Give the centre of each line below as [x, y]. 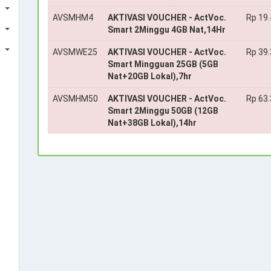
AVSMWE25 [75, 52]
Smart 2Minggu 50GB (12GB [163, 111]
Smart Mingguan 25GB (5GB [163, 64]
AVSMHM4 [73, 18]
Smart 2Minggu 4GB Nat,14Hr [166, 30]
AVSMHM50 [75, 99]
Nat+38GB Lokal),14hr [152, 123]
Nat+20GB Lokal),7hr [149, 76]
